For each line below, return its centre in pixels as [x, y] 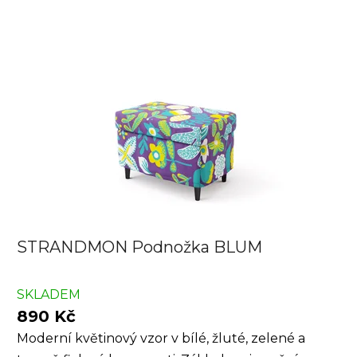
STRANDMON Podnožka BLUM [139, 247]
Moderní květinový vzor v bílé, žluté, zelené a [161, 338]
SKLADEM [49, 294]
